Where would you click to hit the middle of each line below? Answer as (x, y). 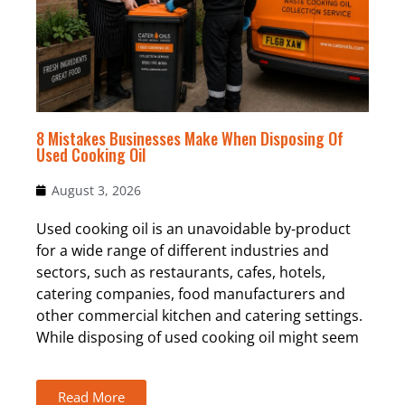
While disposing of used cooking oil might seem (198, 338)
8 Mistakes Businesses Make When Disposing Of (190, 139)
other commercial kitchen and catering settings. (199, 316)
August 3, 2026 (96, 191)
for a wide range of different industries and (183, 251)
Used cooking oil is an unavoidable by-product (193, 229)
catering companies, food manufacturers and (191, 294)
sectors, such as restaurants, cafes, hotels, (181, 273)
